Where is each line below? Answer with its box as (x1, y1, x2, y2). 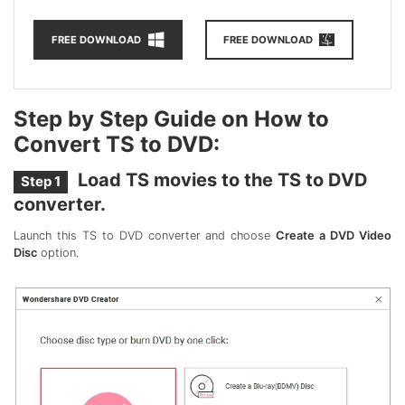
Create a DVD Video (276, 229, 392, 243)
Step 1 (21, 173, 61, 191)
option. (37, 246, 79, 260)
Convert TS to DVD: (14, 131, 220, 158)
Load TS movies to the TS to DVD (73, 169, 369, 192)
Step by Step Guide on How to (14, 106, 329, 133)
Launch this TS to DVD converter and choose (14, 229, 277, 243)
